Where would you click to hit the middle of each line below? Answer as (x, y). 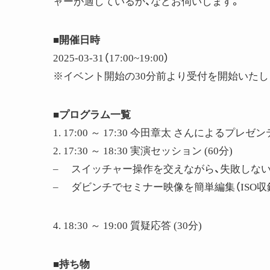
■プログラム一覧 (92, 115)
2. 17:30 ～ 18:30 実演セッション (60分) (143, 151)
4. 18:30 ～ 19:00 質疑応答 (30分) (127, 226)
